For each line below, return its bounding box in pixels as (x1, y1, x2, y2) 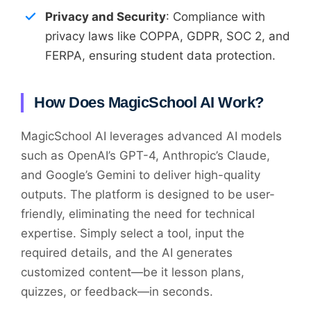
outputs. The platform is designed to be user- (21, 187, 275, 201)
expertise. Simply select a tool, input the (21, 226, 244, 240)
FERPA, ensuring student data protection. (45, 48, 276, 62)
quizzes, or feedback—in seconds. (21, 284, 213, 299)
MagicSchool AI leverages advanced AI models (21, 128, 282, 143)
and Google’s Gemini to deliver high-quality (21, 167, 260, 182)
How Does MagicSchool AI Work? (34, 93, 264, 111)
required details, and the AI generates (21, 245, 233, 260)
